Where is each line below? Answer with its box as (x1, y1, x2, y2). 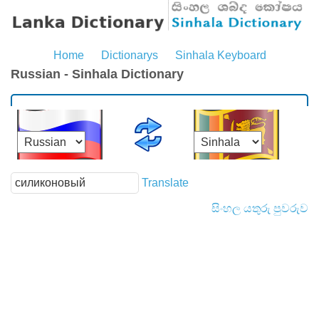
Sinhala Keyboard (174, 49, 266, 62)
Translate (142, 176, 189, 189)
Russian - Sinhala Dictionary (11, 67, 184, 82)
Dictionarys (100, 49, 158, 62)
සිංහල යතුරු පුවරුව (211, 202, 308, 215)
